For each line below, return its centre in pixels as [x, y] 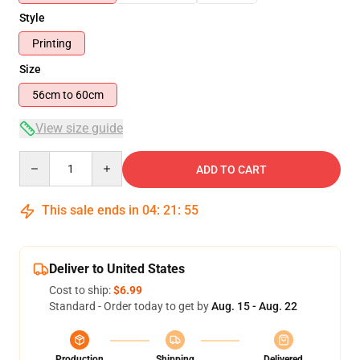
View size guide [79, 128]
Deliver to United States [117, 269]
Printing [52, 43]
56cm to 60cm [90, 95]
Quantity [41, 158]
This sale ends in [90, 210]
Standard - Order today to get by [130, 306]
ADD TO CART [231, 170]
